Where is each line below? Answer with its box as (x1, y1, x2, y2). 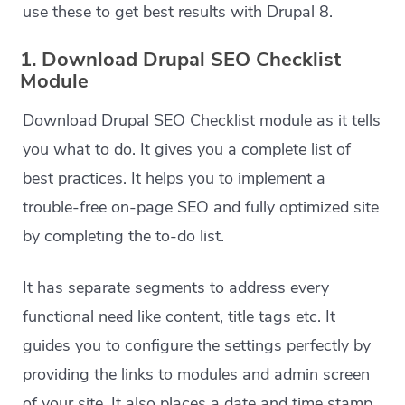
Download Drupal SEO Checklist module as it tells (23, 109, 381, 132)
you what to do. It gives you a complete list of (23, 138, 352, 161)
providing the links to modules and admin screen (23, 363, 371, 386)
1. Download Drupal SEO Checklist (20, 46, 342, 74)
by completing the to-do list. (23, 225, 225, 248)
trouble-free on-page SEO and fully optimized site (23, 196, 380, 219)
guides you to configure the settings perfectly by (23, 334, 372, 357)
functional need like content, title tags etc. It (23, 306, 336, 328)
